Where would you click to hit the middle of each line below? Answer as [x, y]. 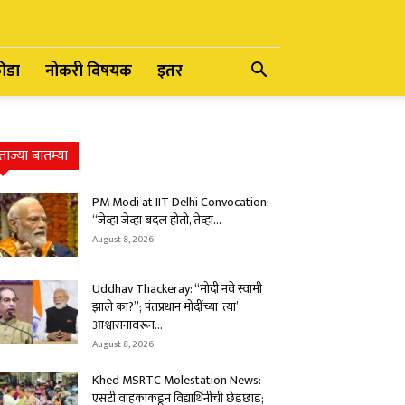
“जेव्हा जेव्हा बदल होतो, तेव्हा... [157, 220]
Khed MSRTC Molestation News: [177, 380]
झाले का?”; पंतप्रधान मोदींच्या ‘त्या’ [165, 307]
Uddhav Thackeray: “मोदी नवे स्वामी [177, 289]
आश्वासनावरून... [127, 325]
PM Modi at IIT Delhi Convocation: [181, 202]
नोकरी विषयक [89, 71]
